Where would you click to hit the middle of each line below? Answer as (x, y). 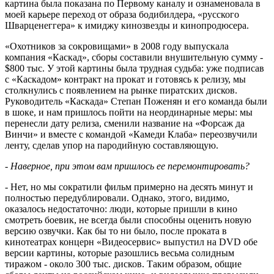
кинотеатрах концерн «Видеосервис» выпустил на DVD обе (131, 242)
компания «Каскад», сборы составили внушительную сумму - (134, 57)
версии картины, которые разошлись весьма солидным (120, 253)
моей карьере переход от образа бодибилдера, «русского (122, 14)
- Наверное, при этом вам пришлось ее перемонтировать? (127, 166)
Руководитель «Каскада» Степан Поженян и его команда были (136, 101)
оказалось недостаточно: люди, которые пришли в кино (121, 209)
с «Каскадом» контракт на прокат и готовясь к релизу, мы (125, 79)
